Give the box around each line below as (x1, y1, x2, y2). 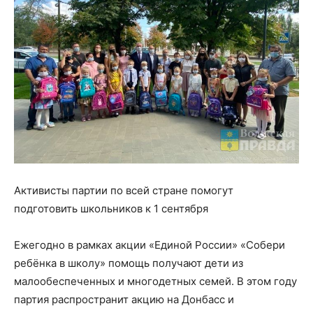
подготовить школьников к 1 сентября (14, 201, 208, 215)
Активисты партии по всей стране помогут (14, 183, 233, 197)
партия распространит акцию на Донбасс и (14, 292, 234, 306)
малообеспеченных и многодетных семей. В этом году (14, 274, 297, 288)
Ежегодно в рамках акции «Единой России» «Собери (14, 238, 285, 252)
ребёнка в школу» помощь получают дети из (14, 256, 243, 270)
